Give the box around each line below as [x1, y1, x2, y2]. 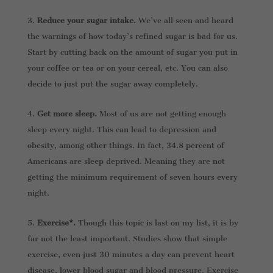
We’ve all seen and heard [135, 15, 233, 25]
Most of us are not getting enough [96, 108, 226, 118]
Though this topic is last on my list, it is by [75, 218, 238, 227]
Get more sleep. [37, 108, 97, 118]
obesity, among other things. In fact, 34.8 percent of [27, 140, 224, 150]
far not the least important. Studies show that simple [27, 233, 227, 243]
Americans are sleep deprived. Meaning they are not [27, 156, 225, 166]
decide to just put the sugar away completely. [27, 79, 198, 88]
